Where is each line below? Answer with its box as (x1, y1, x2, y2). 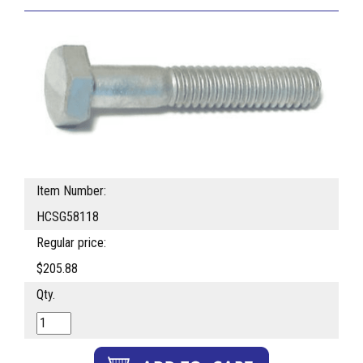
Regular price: (36, 234, 106, 250)
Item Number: (36, 182, 106, 199)
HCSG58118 (36, 208, 99, 224)
